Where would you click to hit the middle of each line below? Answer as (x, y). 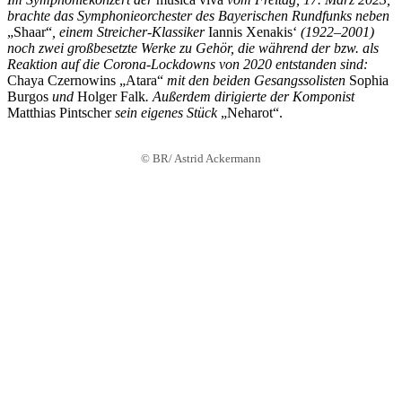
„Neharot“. (252, 113)
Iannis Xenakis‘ (254, 32)
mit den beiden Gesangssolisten (258, 81)
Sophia (369, 81)
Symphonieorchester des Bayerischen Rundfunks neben (233, 16)
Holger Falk (111, 97)
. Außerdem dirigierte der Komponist (250, 97)
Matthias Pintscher (59, 113)
